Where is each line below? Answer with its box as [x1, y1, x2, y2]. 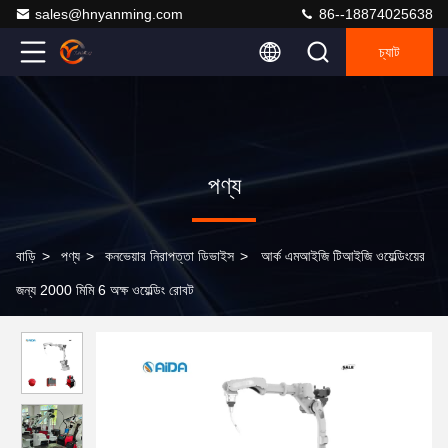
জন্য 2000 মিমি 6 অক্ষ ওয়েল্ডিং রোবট [16, 282, 194, 298]
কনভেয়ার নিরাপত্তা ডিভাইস [105, 248, 234, 264]
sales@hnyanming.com [35, 6, 183, 22]
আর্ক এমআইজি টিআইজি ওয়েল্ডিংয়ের [261, 248, 425, 264]
